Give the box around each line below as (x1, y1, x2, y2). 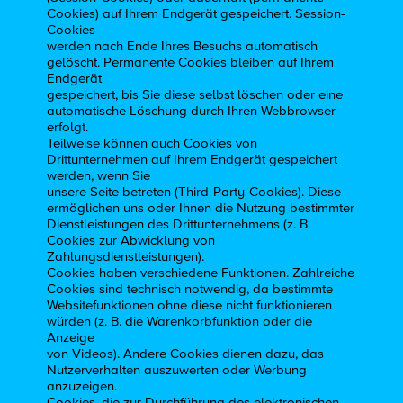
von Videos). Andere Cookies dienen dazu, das (47, 347, 325, 362)
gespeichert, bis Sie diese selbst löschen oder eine (47, 88, 344, 103)
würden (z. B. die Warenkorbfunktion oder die (47, 315, 313, 329)
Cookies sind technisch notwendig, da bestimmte (47, 282, 334, 297)
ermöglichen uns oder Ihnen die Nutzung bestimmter (47, 201, 355, 216)
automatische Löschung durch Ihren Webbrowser (47, 104, 336, 119)
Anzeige (47, 331, 95, 345)
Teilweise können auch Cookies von (47, 137, 258, 151)
